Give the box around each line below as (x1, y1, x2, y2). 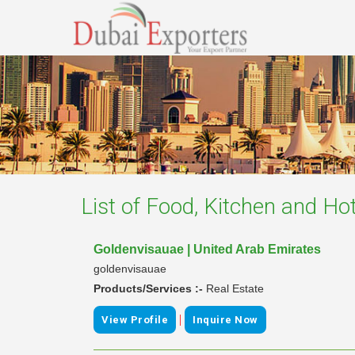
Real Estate (206, 281, 264, 295)
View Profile (101, 313, 168, 326)
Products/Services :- (94, 281, 206, 295)
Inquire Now (193, 313, 258, 326)
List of (81, 193, 146, 219)
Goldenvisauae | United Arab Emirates (94, 242, 321, 256)
